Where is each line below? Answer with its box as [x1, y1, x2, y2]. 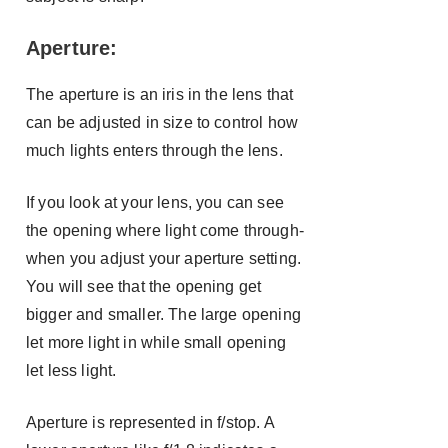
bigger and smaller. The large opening [26, 306, 301, 323]
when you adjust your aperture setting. [26, 250, 302, 267]
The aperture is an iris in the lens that [26, 86, 294, 103]
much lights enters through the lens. [26, 142, 283, 159]
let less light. [26, 362, 117, 379]
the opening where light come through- [26, 222, 304, 239]
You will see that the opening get [26, 278, 262, 295]
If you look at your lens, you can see [26, 194, 284, 211]
